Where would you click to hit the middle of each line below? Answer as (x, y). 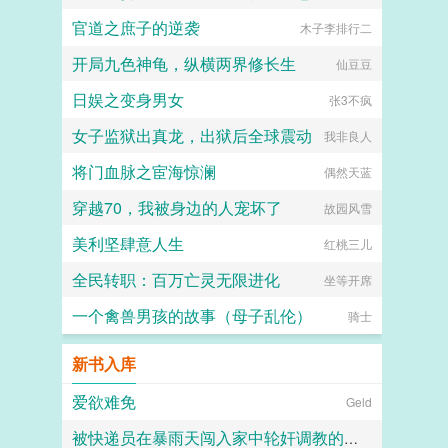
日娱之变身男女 (128, 99)
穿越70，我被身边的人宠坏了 (177, 207)
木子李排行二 (336, 27)
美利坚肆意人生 (128, 243)
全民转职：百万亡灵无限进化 (176, 279)
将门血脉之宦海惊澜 (144, 171)
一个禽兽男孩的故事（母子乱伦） (192, 315)
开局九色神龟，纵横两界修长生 (184, 63)
